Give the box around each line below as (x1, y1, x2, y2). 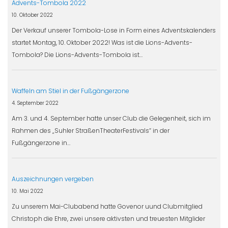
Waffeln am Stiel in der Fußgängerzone (11, 86, 129, 95)
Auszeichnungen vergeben (11, 174, 94, 183)
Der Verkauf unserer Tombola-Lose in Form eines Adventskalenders (11, 25, 216, 35)
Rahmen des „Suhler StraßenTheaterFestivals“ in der (11, 126, 169, 135)
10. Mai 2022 (11, 187, 43, 194)
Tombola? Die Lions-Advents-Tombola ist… (11, 50, 142, 59)
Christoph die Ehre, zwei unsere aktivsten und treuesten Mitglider (11, 214, 205, 223)
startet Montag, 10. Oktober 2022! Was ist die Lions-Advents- (11, 38, 192, 47)
